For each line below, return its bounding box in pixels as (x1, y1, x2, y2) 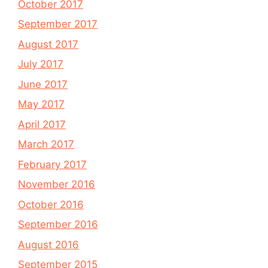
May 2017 (18, 98, 65, 110)
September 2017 (18, 18, 98, 30)
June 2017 (18, 78, 68, 90)
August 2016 (18, 238, 79, 251)
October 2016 (18, 198, 84, 211)
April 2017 (18, 118, 66, 130)
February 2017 (18, 158, 87, 170)
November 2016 (18, 178, 95, 190)
